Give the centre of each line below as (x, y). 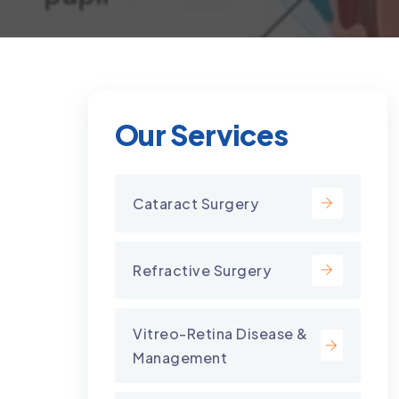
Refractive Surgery (202, 270)
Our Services (202, 134)
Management (180, 357)
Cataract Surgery (195, 203)
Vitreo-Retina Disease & (220, 333)
